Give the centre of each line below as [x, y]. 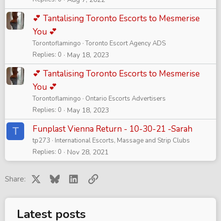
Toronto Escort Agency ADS [126, 44]
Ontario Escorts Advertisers [126, 99]
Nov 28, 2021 [88, 152]
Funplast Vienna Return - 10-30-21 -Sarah [112, 129]
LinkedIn [92, 178]
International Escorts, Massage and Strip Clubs [122, 141]
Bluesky [72, 178]
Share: [15, 179]
